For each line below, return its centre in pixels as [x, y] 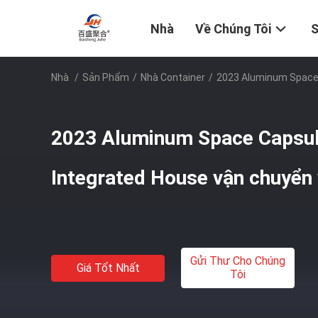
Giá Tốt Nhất [108, 268]
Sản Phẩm [106, 77]
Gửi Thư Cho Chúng [238, 261]
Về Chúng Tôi [233, 29]
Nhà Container [173, 77]
